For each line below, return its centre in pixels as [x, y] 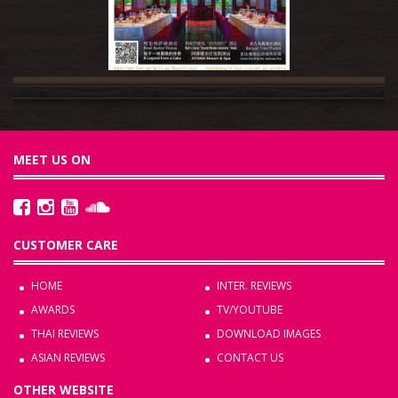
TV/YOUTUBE [250, 309]
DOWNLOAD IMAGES [269, 333]
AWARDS [53, 309]
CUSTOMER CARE [66, 244]
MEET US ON [52, 159]
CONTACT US [250, 357]
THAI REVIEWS [65, 333]
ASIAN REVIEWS [68, 357]
